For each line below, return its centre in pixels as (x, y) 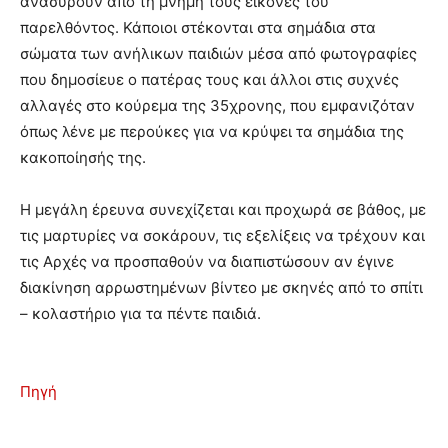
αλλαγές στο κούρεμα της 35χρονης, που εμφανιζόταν (217, 106)
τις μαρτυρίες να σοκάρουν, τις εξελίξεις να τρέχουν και (222, 236)
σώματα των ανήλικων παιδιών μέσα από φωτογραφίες (218, 54)
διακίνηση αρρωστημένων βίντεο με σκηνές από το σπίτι (221, 288)
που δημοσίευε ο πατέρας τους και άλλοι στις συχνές (209, 80)
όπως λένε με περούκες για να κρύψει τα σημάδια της (212, 132)
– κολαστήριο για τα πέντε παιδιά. (140, 314)
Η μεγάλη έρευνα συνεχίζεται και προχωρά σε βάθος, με (223, 210)
